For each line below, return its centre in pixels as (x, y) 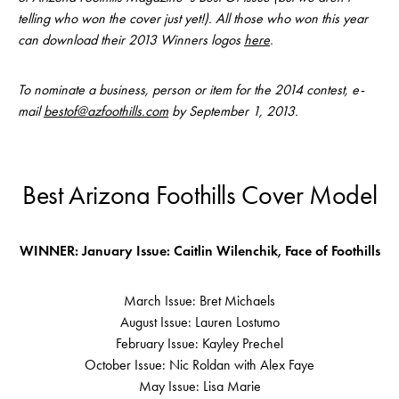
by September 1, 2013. (235, 111)
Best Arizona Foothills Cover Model (199, 195)
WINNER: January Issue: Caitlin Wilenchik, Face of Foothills (199, 251)
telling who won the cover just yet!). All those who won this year (193, 19)
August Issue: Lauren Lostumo (199, 322)
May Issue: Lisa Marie (199, 387)
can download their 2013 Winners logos (131, 40)
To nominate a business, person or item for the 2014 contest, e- (191, 90)
